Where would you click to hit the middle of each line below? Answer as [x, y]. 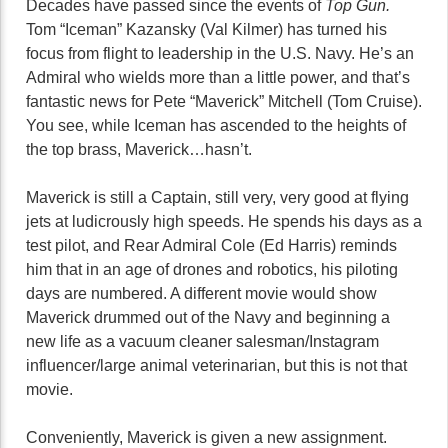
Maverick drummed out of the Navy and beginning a [208, 317]
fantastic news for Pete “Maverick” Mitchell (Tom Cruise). [224, 101]
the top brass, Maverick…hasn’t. [139, 149]
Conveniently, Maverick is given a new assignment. [206, 437]
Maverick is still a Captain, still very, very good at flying [217, 197]
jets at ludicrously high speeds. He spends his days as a [224, 221]
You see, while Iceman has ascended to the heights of [216, 125]
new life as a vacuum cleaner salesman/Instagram [202, 341]
